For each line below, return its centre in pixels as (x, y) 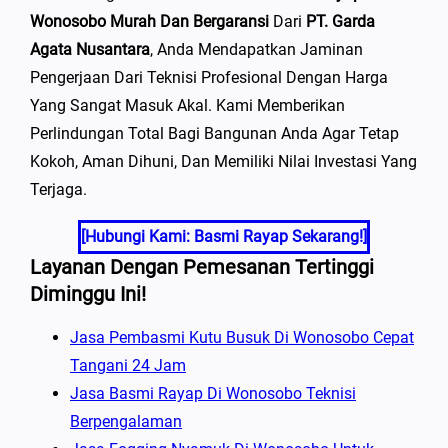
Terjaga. (58, 189)
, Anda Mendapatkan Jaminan (256, 49)
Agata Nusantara (90, 49)
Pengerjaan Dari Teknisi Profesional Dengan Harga (209, 77)
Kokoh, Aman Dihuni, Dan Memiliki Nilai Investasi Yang (223, 161)
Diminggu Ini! (88, 293)
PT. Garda (340, 21)
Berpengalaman (126, 421)
